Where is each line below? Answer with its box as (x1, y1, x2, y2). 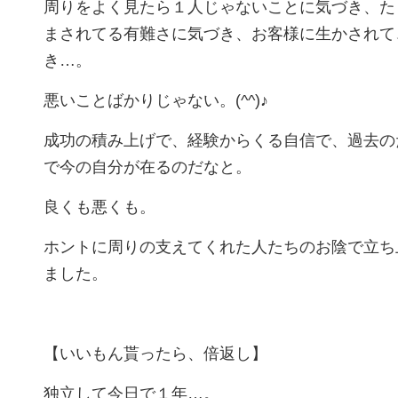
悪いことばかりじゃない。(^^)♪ (44, 92, 268, 109)
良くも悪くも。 (44, 198, 155, 216)
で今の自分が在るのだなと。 (44, 158, 251, 176)
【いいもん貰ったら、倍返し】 (44, 345, 267, 362)
